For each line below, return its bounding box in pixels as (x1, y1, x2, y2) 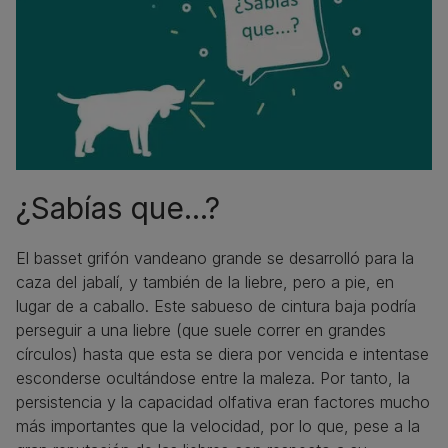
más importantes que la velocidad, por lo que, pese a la (16, 415, 420, 436)
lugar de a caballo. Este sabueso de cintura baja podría (16, 295, 416, 316)
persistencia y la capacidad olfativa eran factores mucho (16, 391, 430, 412)
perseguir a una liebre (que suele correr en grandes (16, 319, 386, 340)
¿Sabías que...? (16, 189, 220, 226)
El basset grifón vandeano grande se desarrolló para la (16, 247, 414, 268)
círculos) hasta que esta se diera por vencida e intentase (16, 343, 429, 364)
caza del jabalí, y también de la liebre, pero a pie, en (16, 271, 394, 292)
